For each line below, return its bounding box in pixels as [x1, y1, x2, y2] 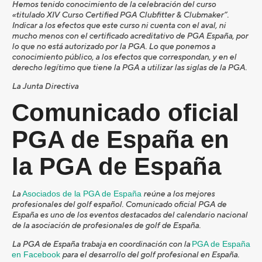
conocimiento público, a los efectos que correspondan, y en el [12, 52, 236, 62]
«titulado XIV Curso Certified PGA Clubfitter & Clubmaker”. [12, 10, 229, 20]
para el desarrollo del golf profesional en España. [60, 250, 239, 260]
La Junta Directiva [12, 81, 78, 91]
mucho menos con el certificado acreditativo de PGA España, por [12, 31, 248, 41]
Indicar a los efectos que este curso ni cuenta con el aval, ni [12, 20, 226, 30]
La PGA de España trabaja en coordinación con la [12, 239, 192, 249]
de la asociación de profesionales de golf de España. [12, 220, 201, 230]
